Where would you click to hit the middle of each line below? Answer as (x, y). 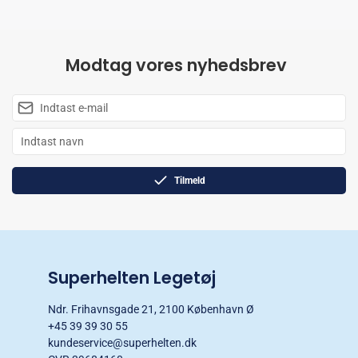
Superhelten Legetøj (132, 277)
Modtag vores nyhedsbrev (176, 65)
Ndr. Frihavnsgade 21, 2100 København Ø (151, 309)
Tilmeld (190, 180)
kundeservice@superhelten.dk (122, 342)
